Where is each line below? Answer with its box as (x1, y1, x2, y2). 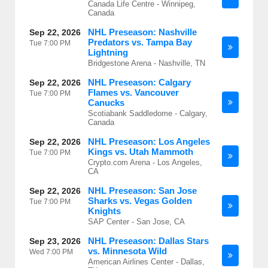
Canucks (88, 98, 124, 108)
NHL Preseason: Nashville (88, 27, 197, 37)
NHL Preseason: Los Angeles (88, 136, 210, 147)
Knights (88, 206, 121, 216)
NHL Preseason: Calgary (88, 77, 191, 87)
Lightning (88, 47, 128, 57)
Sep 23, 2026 (29, 236, 81, 246)
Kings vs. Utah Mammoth (88, 147, 193, 157)
